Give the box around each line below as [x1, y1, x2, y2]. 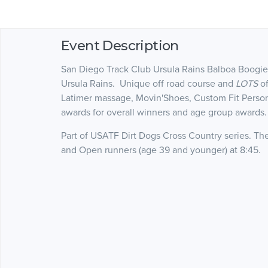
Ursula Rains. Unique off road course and [61, 77, 236, 90]
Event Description [61, 36, 179, 54]
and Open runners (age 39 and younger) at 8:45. [61, 144, 263, 156]
